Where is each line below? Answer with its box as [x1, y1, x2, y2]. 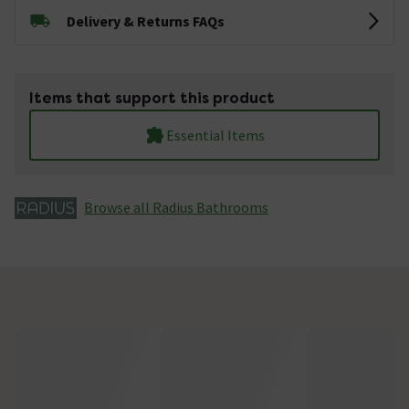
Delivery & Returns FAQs [67, 11, 225, 30]
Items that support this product [29, 88, 275, 108]
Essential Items [165, 125, 265, 144]
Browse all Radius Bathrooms [84, 197, 268, 216]
